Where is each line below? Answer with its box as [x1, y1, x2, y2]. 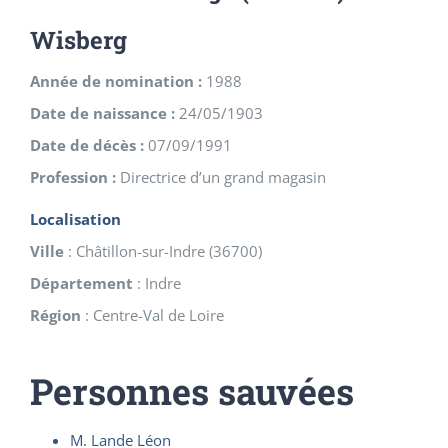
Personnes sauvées [30, 367, 354, 416]
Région [30, 305, 81, 326]
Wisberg [30, 24, 127, 57]
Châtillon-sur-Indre [76, 241, 205, 262]
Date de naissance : [30, 103, 175, 124]
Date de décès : [30, 135, 144, 156]
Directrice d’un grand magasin [116, 167, 326, 188]
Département [30, 273, 133, 294]
